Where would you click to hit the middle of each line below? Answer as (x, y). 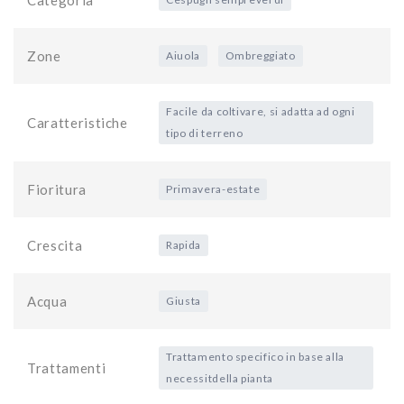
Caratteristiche (78, 122)
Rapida (184, 244)
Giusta (184, 300)
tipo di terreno (205, 133)
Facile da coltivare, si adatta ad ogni (261, 111)
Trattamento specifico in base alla (256, 356)
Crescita (55, 245)
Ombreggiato (260, 55)
